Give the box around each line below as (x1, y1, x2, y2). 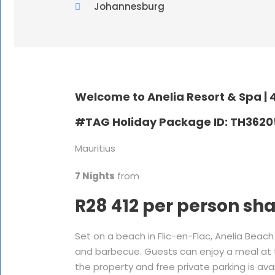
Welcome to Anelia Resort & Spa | (75, 89, 269, 104)
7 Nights (75, 169, 115, 182)
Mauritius (75, 142, 115, 155)
